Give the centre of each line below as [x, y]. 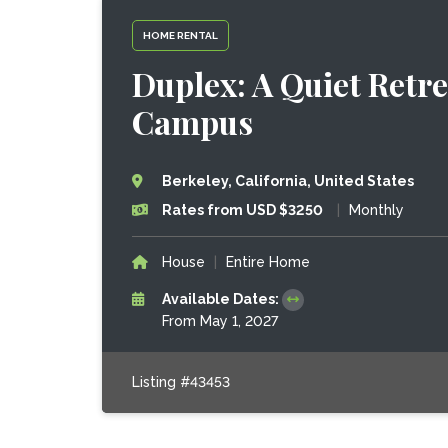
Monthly [376, 210]
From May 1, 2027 [219, 321]
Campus [192, 121]
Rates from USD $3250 [242, 210]
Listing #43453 [180, 382]
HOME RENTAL [180, 35]
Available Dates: [221, 299]
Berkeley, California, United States [287, 181]
